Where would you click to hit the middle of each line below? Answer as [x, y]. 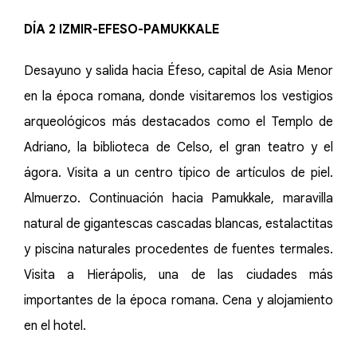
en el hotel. [55, 326]
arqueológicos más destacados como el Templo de [178, 122]
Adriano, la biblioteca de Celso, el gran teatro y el [178, 147]
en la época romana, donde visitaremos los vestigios [178, 96]
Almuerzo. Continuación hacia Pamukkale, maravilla [178, 198]
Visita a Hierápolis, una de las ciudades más [178, 275]
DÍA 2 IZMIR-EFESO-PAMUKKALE [122, 29]
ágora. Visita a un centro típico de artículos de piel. [178, 173]
